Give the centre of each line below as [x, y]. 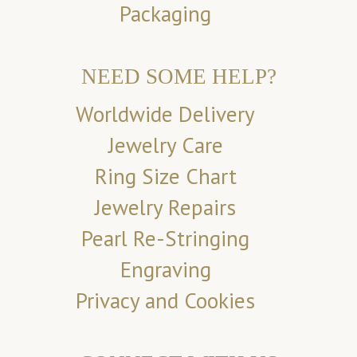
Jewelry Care [165, 145]
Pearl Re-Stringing [166, 239]
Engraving [165, 270]
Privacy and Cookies [166, 301]
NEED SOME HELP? [178, 77]
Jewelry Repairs [166, 208]
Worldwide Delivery [166, 114]
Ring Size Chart [165, 177]
